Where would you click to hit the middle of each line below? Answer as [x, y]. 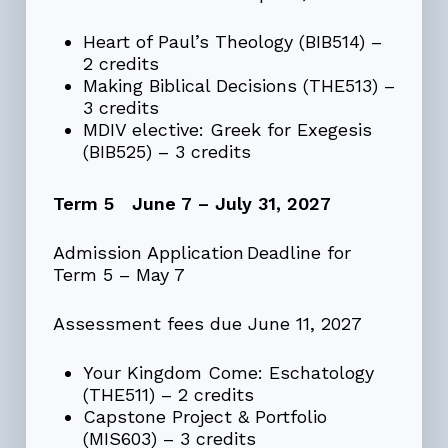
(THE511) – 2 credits [168, 395]
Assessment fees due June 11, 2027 [207, 324]
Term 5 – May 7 [118, 275]
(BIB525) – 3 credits [166, 152]
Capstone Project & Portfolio [204, 417]
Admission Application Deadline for [201, 253]
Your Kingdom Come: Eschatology [228, 373]
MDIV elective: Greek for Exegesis [227, 130]
